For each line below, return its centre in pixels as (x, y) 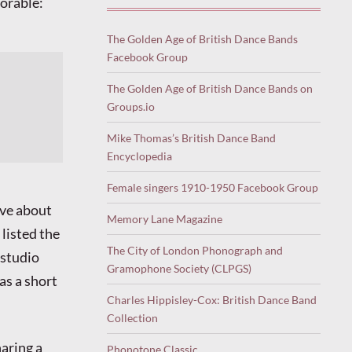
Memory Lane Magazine (165, 218)
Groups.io (131, 106)
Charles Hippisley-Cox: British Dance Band (212, 299)
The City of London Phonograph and (195, 250)
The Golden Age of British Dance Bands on (210, 88)
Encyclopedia (139, 156)
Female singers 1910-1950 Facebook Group (213, 187)
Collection (132, 317)
